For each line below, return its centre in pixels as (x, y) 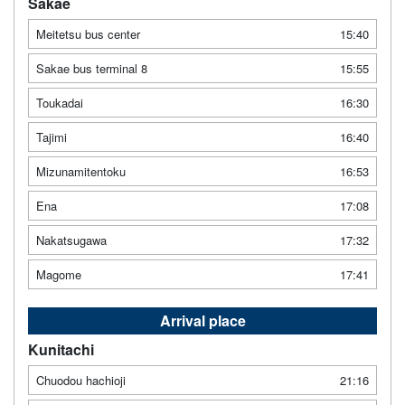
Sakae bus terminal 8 (92, 68)
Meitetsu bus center (88, 33)
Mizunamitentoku (81, 171)
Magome (59, 274)
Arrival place (202, 320)
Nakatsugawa (71, 240)
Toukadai (60, 102)
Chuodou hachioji (81, 380)
